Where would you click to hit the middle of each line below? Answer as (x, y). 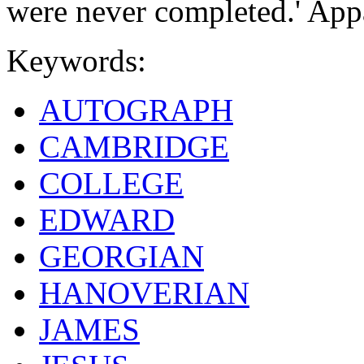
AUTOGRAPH (136, 110)
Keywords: (76, 61)
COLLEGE (111, 184)
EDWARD (107, 220)
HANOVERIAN (144, 293)
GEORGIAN (121, 257)
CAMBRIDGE (134, 147)
